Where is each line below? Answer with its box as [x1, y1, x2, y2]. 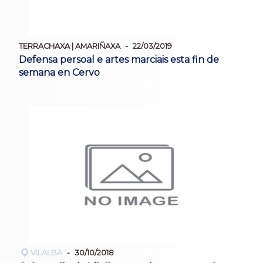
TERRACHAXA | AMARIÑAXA [19, 41, 120, 50]
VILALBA [31, 248, 62, 258]
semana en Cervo [19, 67, 100, 79]
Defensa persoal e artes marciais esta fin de [19, 54, 219, 66]
